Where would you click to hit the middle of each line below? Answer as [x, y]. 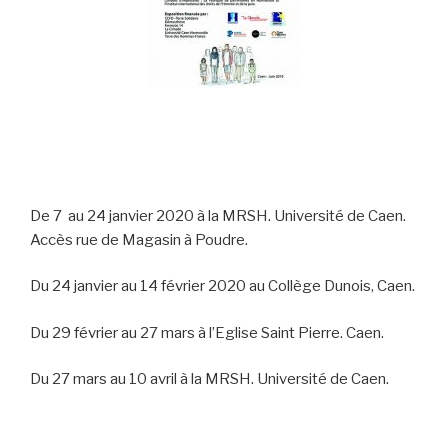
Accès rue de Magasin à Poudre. [139, 239]
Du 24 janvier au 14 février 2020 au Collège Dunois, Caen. [222, 286]
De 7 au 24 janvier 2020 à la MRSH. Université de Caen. [218, 215]
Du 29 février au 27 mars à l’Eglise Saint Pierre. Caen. [207, 332]
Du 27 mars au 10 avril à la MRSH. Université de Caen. [209, 379]
